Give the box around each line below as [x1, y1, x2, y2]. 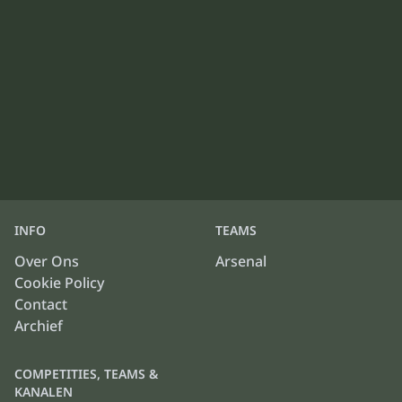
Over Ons [14, 251, 79, 271]
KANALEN [14, 383, 73, 400]
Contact [14, 294, 67, 314]
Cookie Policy [14, 273, 104, 293]
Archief [14, 316, 63, 336]
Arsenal [215, 251, 267, 271]
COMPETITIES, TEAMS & [14, 365, 158, 382]
